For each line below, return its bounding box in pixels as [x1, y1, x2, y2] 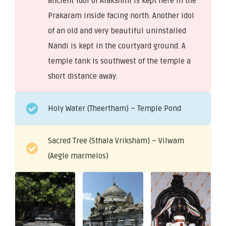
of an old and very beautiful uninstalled [48, 26, 186, 35]
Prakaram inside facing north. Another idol [48, 11, 194, 20]
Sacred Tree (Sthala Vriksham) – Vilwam [48, 136, 184, 145]
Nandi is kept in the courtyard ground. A [48, 41, 186, 50]
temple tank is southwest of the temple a [48, 56, 191, 66]
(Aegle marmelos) [48, 151, 108, 160]
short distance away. [48, 71, 118, 81]
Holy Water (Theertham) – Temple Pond [48, 103, 181, 113]
